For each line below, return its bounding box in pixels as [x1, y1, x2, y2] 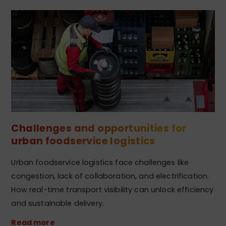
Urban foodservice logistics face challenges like [11, 157, 189, 168]
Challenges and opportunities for [11, 121, 187, 135]
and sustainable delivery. [11, 198, 104, 209]
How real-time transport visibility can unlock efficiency [11, 185, 214, 195]
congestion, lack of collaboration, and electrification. [11, 171, 209, 182]
